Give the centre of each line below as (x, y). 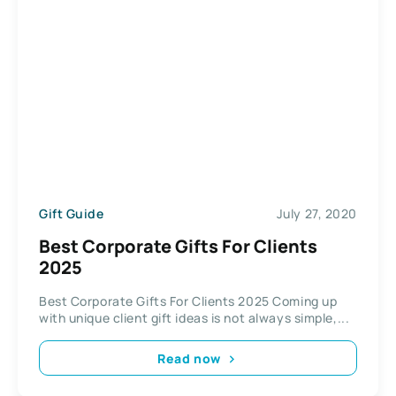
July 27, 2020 (316, 213)
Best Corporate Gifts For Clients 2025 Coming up (188, 301)
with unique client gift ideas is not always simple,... (194, 318)
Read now (189, 358)
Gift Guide (72, 213)
